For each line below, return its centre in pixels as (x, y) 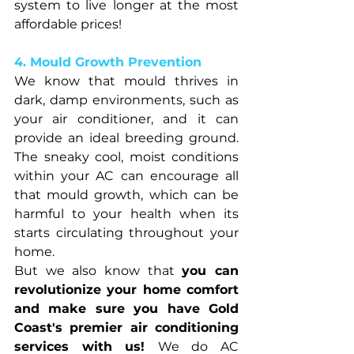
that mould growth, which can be (126, 194)
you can (211, 270)
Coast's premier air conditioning (126, 327)
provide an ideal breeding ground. (126, 137)
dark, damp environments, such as (126, 100)
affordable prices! (68, 24)
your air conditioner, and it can (126, 119)
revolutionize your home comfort (126, 289)
